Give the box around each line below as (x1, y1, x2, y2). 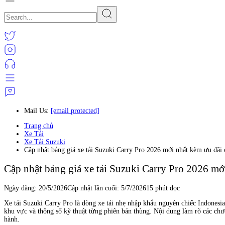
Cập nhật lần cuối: (67, 184, 121, 192)
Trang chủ (24, 122, 53, 130)
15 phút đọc (146, 184, 180, 192)
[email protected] (51, 107, 99, 115)
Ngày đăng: (4, 184, 39, 192)
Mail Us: (24, 107, 51, 115)
